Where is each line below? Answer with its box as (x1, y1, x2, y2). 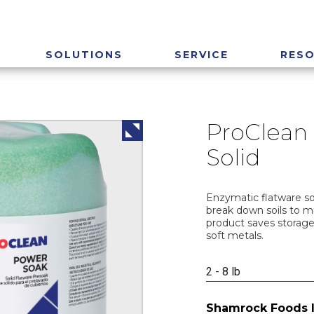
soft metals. (206, 229, 264, 242)
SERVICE (175, 48, 228, 61)
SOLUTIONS (46, 48, 123, 61)
